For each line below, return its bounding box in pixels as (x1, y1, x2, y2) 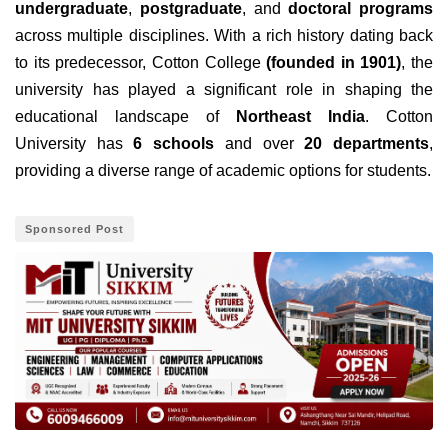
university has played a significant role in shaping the (15, 80, 433, 98)
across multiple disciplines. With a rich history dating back (15, 26, 433, 44)
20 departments (304, 134, 430, 152)
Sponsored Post (25, 222, 124, 235)
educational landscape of (15, 107, 236, 125)
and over (214, 134, 305, 152)
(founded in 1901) (266, 53, 402, 71)
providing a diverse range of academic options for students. (15, 161, 431, 179)
